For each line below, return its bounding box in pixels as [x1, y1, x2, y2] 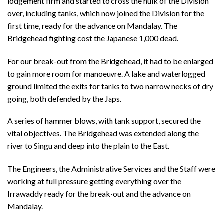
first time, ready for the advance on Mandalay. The [7, 20, 177, 30]
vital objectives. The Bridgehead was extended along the [7, 128, 199, 138]
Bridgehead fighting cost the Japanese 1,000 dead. [7, 33, 178, 43]
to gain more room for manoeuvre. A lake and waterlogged [7, 68, 205, 78]
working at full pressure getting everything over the [7, 176, 181, 186]
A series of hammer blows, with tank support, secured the [7, 116, 201, 126]
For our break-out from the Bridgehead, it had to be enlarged [7, 56, 213, 66]
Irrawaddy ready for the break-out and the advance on [7, 189, 191, 199]
